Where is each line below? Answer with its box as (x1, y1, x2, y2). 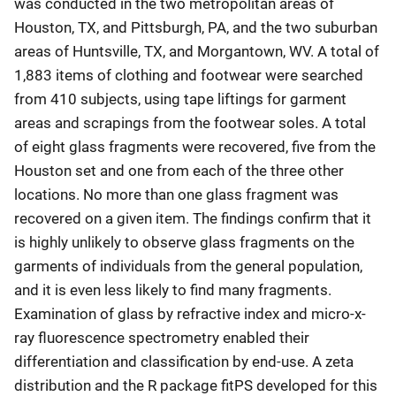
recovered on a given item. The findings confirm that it (14, 209, 371, 227)
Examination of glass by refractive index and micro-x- (14, 305, 366, 323)
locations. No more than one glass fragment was (14, 186, 339, 203)
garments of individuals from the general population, (14, 257, 362, 275)
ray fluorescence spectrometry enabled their (14, 329, 309, 346)
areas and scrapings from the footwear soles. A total (14, 114, 366, 132)
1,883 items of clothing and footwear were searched (14, 66, 363, 84)
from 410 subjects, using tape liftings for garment (14, 90, 346, 108)
